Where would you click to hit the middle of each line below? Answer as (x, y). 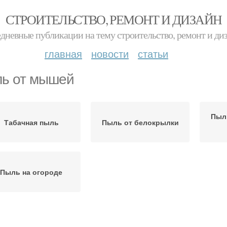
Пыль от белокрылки (140, 122)
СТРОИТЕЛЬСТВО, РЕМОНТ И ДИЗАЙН (113, 19)
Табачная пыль (31, 122)
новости (110, 53)
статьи (153, 53)
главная (63, 53)
